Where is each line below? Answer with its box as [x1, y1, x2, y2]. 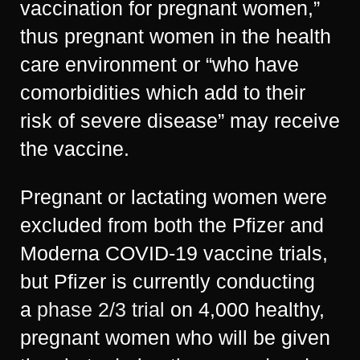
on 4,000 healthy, [165, 298, 325, 321]
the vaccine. [20, 137, 129, 160]
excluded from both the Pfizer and [20, 214, 324, 236]
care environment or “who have [20, 53, 299, 76]
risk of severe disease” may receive [20, 109, 340, 132]
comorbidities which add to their [20, 81, 305, 104]
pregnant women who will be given [20, 326, 330, 349]
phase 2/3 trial [37, 298, 165, 321]
